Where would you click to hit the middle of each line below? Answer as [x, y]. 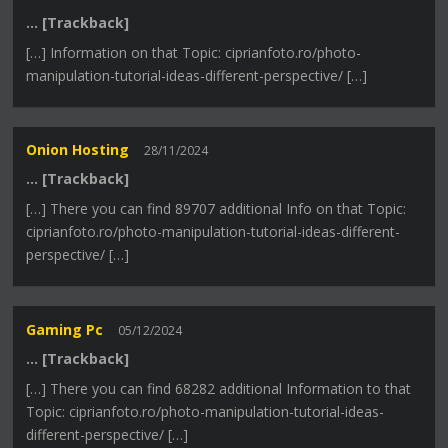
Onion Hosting [78, 150]
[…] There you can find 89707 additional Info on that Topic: [216, 209]
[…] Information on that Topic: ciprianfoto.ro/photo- [194, 53]
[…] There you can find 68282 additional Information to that [219, 388]
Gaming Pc [65, 329]
